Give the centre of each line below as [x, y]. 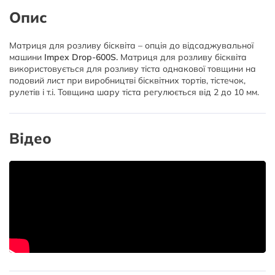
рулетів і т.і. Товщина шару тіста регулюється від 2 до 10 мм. [134, 92]
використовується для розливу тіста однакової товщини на [133, 69]
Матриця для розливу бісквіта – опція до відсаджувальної [131, 45]
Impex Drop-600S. [80, 57]
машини [25, 57]
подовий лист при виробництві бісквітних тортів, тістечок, [127, 80]
